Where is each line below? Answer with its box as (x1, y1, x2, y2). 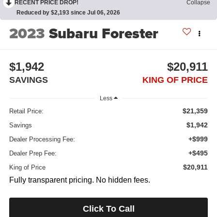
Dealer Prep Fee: (9, 150, 57, 157)
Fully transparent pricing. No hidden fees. (9, 176, 150, 185)
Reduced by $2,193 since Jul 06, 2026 (16, 9, 120, 16)
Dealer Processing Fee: (9, 136, 75, 143)
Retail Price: (9, 108, 44, 115)
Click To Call (82, 204, 135, 214)
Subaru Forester (48, 22, 158, 44)
